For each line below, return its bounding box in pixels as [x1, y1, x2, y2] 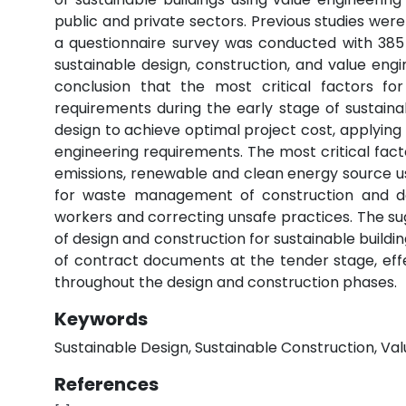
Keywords [54, 306, 148, 332]
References [54, 372, 159, 397]
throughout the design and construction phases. [54, 272, 397, 293]
